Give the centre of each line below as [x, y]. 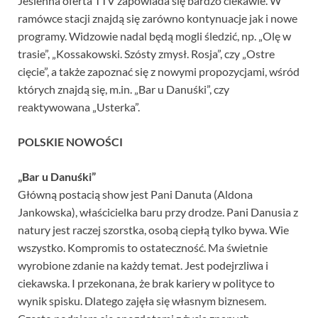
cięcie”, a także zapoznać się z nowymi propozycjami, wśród [159, 72]
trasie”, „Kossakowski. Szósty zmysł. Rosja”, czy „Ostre [146, 54]
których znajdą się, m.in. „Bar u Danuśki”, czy [124, 89]
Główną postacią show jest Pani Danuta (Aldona [135, 194]
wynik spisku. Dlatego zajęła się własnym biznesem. [142, 301]
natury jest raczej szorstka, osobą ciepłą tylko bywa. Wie [153, 230]
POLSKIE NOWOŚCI [70, 142]
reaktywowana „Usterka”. [79, 107]
